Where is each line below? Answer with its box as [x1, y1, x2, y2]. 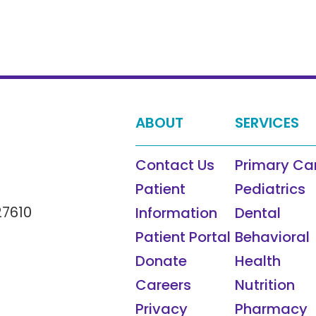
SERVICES [235, 113, 300, 133]
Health [235, 251, 281, 272]
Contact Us [135, 155, 214, 176]
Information [135, 203, 217, 224]
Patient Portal [135, 227, 231, 248]
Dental [235, 203, 281, 224]
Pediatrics [235, 179, 306, 200]
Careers [135, 275, 191, 296]
